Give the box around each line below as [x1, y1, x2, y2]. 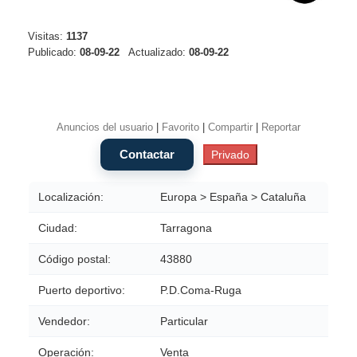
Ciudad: [38, 222, 77, 235]
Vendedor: [38, 315, 90, 328]
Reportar [261, 122, 300, 134]
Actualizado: [120, 47, 189, 59]
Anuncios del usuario [57, 122, 153, 134]
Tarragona [160, 222, 212, 235]
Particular [160, 315, 208, 328]
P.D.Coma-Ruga [160, 284, 241, 297]
